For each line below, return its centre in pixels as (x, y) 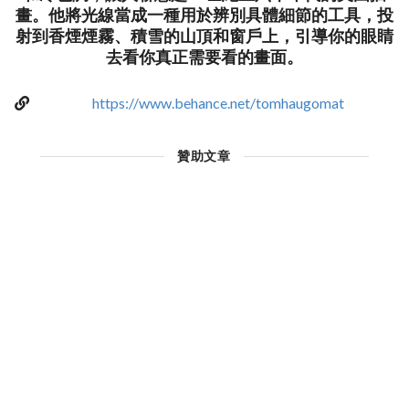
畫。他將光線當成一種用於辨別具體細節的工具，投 (204, 15)
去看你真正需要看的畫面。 (204, 57)
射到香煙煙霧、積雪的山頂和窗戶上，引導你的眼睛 (204, 36)
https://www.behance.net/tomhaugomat (218, 103)
